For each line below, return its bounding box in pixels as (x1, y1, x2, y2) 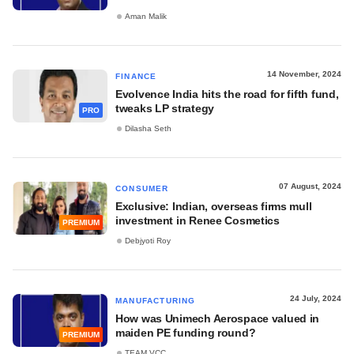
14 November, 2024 (267, 70, 341, 78)
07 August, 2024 (279, 182, 341, 190)
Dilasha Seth (125, 124, 171, 134)
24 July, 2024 (290, 294, 341, 303)
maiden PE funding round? (115, 326, 256, 339)
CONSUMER (115, 184, 169, 193)
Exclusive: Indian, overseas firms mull (115, 200, 312, 213)
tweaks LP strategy (115, 102, 214, 115)
